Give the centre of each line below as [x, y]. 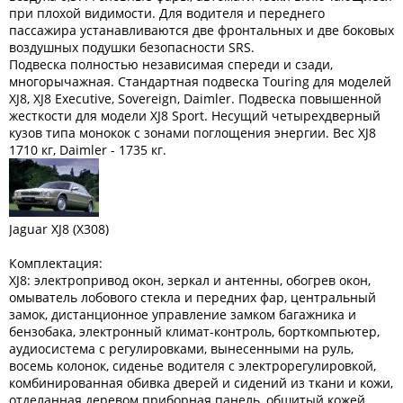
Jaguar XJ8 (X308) [59, 229]
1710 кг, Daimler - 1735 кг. [88, 150]
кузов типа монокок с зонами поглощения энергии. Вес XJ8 [193, 133]
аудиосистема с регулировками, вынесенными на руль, [181, 349]
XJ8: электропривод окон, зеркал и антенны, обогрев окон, [190, 280]
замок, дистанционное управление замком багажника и [183, 314]
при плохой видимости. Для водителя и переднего [167, 13]
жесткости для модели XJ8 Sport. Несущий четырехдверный [195, 116]
